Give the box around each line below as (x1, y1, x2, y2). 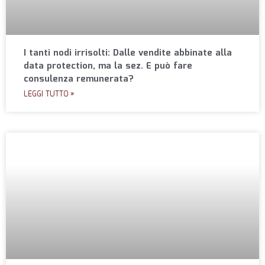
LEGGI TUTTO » (24, 89, 75, 101)
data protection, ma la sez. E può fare (24, 59, 192, 74)
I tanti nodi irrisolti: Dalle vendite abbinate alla (24, 46, 232, 61)
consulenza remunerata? (24, 72, 134, 87)
